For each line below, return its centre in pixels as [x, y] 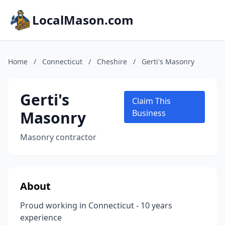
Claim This [151, 101]
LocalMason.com [83, 20]
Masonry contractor [58, 137]
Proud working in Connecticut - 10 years [96, 205]
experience [41, 217]
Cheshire [112, 62]
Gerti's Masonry [168, 62]
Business [149, 113]
